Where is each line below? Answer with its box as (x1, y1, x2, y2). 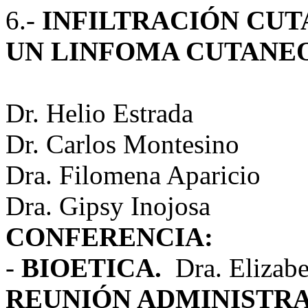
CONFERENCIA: (5, 222, 213, 252)
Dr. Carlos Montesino (5, 129, 239, 159)
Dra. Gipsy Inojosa (5, 191, 210, 221)
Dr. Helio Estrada (5, 98, 193, 128)
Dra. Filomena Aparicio (5, 160, 261, 190)
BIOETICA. (21, 253, 162, 283)
